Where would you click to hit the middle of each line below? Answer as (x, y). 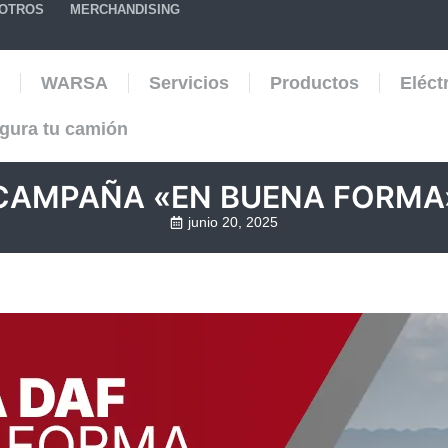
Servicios (188, 83)
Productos (314, 83)
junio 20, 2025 (233, 222)
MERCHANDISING (125, 9)
